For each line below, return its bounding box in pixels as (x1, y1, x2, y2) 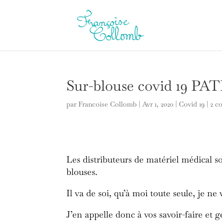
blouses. (66, 166, 98, 177)
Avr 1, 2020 (142, 100, 174, 109)
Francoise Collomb (78, 100, 137, 109)
